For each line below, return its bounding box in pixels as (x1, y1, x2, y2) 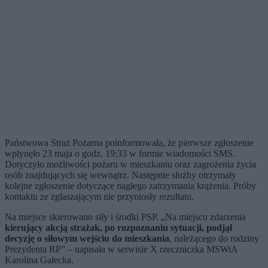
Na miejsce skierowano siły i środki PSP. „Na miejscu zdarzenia (5, 212, 246, 223)
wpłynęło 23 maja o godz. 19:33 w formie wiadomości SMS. (5, 148, 235, 159)
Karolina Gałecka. (5, 255, 76, 266)
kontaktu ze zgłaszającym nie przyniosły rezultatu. (5, 191, 194, 202)
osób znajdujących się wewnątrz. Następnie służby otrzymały (5, 170, 236, 181)
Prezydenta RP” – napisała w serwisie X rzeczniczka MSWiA (5, 244, 237, 255)
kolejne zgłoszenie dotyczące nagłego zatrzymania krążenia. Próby (5, 181, 256, 191)
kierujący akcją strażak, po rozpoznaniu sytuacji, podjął (5, 223, 232, 233)
